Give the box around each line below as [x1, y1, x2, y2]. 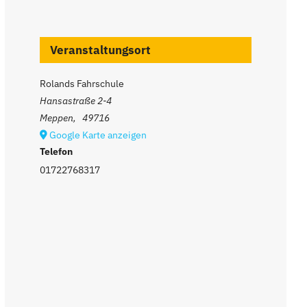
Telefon [40, 145, 73, 158]
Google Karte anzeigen [49, 128, 147, 141]
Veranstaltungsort [50, 42, 151, 58]
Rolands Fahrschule [40, 77, 125, 90]
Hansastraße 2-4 [40, 94, 112, 107]
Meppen [40, 111, 74, 124]
